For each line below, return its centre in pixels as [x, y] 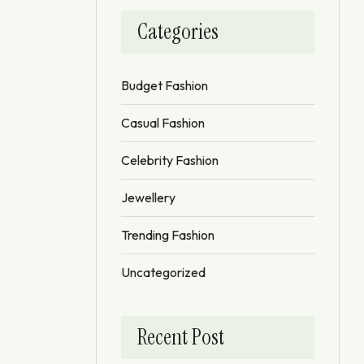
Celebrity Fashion [170, 160]
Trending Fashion [168, 234]
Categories [178, 31]
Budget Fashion [165, 85]
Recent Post [181, 337]
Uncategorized [163, 272]
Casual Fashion [163, 122]
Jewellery [148, 197]
